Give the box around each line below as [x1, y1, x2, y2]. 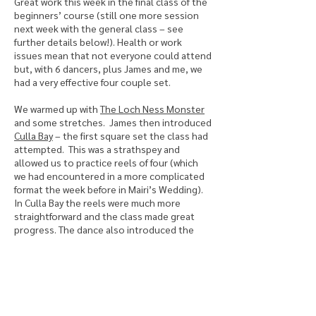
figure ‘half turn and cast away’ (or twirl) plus [14, 236, 208, 249]
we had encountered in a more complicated [14, 169, 205, 182]
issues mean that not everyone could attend [14, 49, 212, 61]
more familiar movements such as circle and [14, 250, 205, 262]
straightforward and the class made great [14, 209, 195, 222]
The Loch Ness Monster [100, 102, 205, 115]
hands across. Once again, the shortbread [14, 263, 200, 276]
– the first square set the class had [53, 129, 208, 142]
